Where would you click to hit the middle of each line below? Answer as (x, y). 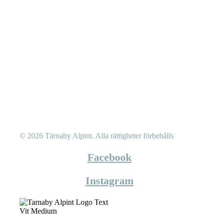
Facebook (109, 157)
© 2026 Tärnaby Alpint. (58, 136)
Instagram (109, 181)
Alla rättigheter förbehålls (135, 136)
